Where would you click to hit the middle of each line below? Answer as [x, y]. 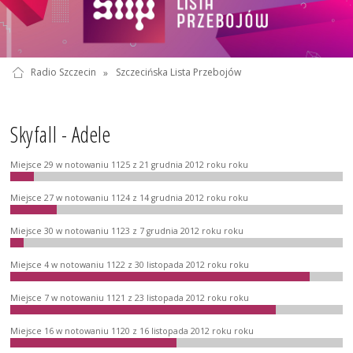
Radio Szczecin [63, 72]
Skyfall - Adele [61, 135]
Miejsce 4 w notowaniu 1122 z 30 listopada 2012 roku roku [130, 264]
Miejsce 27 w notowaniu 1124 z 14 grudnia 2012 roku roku [130, 197]
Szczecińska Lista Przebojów [178, 72]
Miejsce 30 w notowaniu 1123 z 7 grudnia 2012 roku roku [127, 231]
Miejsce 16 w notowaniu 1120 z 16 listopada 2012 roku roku [132, 331]
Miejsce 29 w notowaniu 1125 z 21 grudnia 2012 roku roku [130, 164]
